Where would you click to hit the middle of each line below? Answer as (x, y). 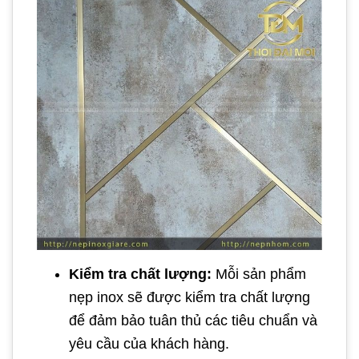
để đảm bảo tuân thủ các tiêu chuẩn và (193, 320)
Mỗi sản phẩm (259, 274)
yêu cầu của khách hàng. (149, 343)
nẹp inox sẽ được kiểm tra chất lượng (190, 297)
